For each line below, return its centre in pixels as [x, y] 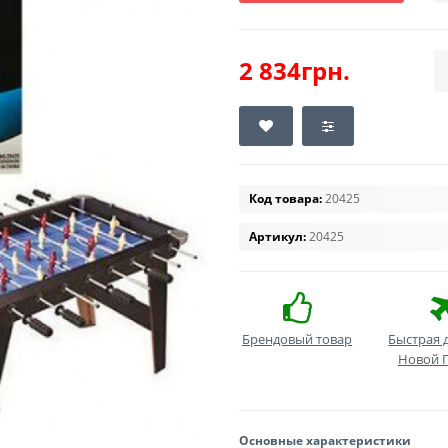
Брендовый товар [297, 339]
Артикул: [277, 236]
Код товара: [285, 198]
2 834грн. [294, 70]
